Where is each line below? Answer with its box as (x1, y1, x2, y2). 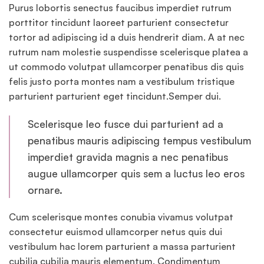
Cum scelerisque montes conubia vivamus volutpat (9, 211, 233, 223)
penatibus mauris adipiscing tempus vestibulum (28, 134, 251, 147)
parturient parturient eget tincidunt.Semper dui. (9, 90, 221, 103)
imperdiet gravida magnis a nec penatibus (28, 150, 228, 164)
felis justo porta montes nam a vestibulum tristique (9, 75, 235, 88)
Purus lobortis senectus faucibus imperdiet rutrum (9, 2, 232, 14)
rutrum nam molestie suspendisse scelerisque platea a (9, 46, 248, 58)
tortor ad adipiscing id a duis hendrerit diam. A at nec (9, 31, 245, 44)
